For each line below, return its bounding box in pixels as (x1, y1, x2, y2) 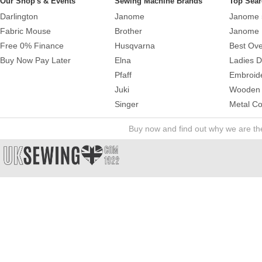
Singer (115, 99, 139, 109)
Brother (115, 26, 142, 36)
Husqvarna (115, 40, 155, 50)
